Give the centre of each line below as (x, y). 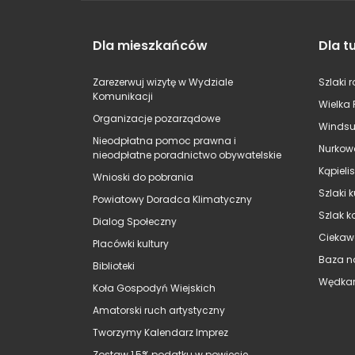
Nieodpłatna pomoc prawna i (164, 141)
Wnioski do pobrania (143, 177)
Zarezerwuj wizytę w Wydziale (163, 82)
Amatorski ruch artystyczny (159, 311)
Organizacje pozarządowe (157, 119)
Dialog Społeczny (135, 222)
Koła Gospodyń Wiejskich (154, 288)
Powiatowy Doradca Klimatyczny (172, 200)
